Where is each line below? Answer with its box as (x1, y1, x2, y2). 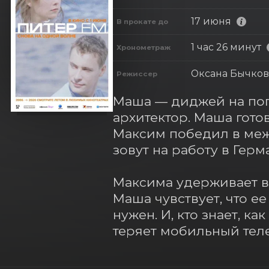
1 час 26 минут (190, 41, 261, 53)
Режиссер (116, 69, 157, 78)
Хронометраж (116, 43, 171, 52)
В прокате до (116, 17, 168, 26)
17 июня (190, 15, 231, 27)
